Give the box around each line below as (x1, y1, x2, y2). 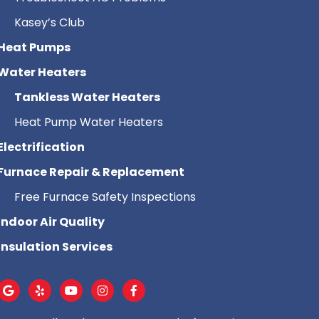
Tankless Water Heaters (14, 89, 160, 106)
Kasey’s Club (14, 14, 85, 31)
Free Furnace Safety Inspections (14, 189, 196, 206)
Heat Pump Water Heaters (14, 114, 163, 131)
